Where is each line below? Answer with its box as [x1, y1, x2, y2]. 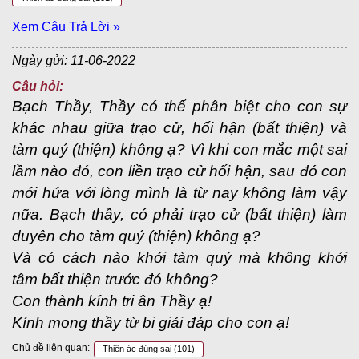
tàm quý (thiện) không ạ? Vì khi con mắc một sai [12, 141, 347, 158]
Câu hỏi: [12, 79, 63, 93]
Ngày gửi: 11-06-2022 [12, 54, 135, 67]
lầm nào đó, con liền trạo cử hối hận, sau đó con [12, 163, 347, 179]
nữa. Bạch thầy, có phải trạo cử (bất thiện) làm [12, 206, 347, 223]
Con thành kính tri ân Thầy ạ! [12, 292, 212, 309]
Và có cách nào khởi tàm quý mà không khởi [12, 249, 347, 266]
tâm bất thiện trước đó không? [12, 271, 218, 288]
